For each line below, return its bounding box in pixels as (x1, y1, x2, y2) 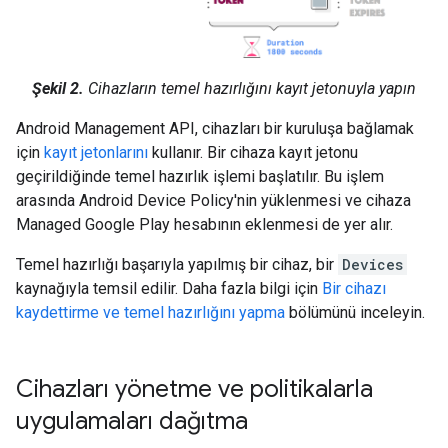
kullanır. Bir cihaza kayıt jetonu (148, 142, 358, 162)
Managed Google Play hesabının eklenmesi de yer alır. (16, 214, 393, 234)
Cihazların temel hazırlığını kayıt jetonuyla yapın (84, 78, 416, 98)
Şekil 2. (32, 78, 84, 98)
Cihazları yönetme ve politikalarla (16, 373, 373, 404)
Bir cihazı (322, 278, 386, 298)
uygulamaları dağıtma (16, 405, 248, 436)
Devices (342, 254, 403, 274)
